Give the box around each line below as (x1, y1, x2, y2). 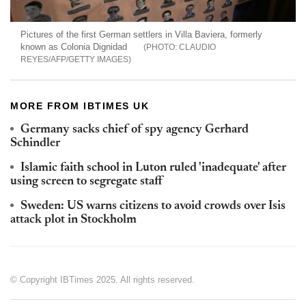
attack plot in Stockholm (10, 213, 137, 226)
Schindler (10, 137, 60, 150)
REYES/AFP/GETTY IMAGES (20, 54, 128, 64)
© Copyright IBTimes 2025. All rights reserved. (10, 274, 195, 285)
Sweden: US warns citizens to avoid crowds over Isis (20, 199, 286, 212)
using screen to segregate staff (10, 175, 163, 188)
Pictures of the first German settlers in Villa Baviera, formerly (20, 29, 262, 40)
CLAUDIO (179, 42, 216, 52)
